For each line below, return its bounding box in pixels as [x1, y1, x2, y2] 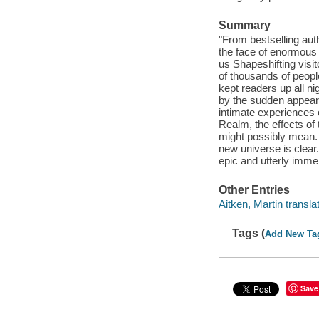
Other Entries [218, 183, 290, 196]
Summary [218, 19, 271, 32]
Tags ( [232, 226, 266, 239]
